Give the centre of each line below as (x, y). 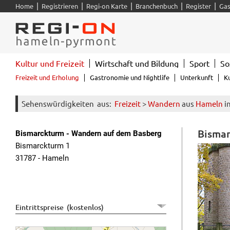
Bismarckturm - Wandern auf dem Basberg (89, 133)
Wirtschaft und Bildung (137, 63)
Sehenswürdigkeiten (58, 103)
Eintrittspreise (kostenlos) (60, 207)
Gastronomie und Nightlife (130, 77)
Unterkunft (197, 77)
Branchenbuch (157, 6)
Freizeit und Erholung (47, 77)
